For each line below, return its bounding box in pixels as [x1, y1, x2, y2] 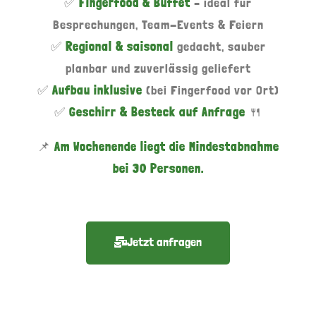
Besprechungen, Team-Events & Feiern [52, 16, 264, 32]
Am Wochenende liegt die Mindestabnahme [54, 138, 279, 154]
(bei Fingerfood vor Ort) [142, 82, 279, 97]
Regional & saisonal [65, 38, 174, 54]
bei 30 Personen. [112, 160, 204, 176]
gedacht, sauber [173, 38, 266, 54]
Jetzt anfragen [127, 233, 202, 249]
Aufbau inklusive [51, 82, 142, 97]
